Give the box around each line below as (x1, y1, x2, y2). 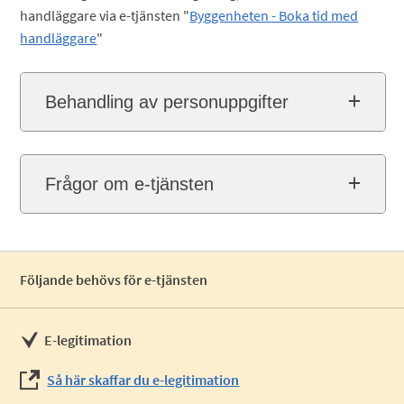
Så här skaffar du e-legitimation (47, 371, 240, 389)
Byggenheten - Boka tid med (189, 6, 359, 24)
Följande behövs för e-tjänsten (20, 271, 208, 289)
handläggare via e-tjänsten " (20, 6, 190, 24)
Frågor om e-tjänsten (45, 174, 215, 194)
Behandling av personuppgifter (45, 92, 289, 112)
